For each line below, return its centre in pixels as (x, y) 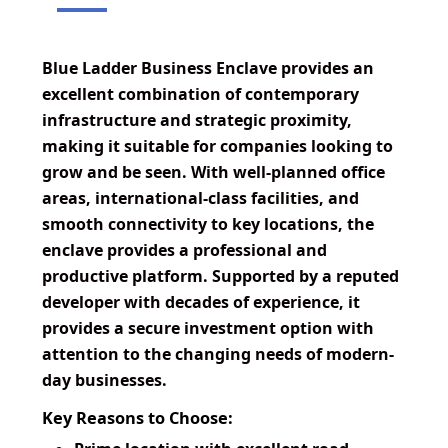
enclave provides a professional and (184, 250)
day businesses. (104, 380)
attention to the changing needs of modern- (218, 354)
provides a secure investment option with (208, 328)
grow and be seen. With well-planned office (213, 172)
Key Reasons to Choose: (137, 418)
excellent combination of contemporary (200, 94)
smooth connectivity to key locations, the (208, 224)
